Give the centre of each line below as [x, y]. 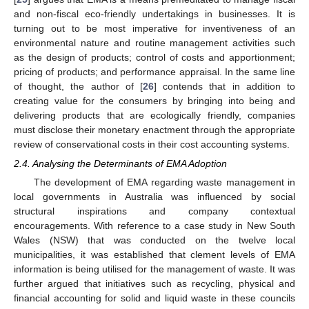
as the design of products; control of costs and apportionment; [154, 57]
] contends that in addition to [225, 86]
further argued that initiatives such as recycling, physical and [154, 283]
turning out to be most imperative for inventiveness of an [154, 28]
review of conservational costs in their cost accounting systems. [152, 144]
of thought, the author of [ [78, 86]
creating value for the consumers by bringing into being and [154, 100]
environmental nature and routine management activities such [154, 42]
